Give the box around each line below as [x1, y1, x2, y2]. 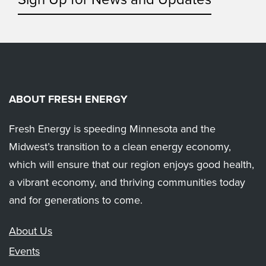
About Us [9, 223, 52, 239]
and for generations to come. [9, 192, 142, 208]
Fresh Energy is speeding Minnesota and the [9, 121, 216, 137]
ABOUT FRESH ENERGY [9, 91, 128, 107]
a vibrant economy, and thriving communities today [9, 175, 245, 190]
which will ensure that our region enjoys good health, [9, 157, 254, 172]
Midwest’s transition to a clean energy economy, [9, 139, 231, 154]
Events [9, 243, 40, 259]
